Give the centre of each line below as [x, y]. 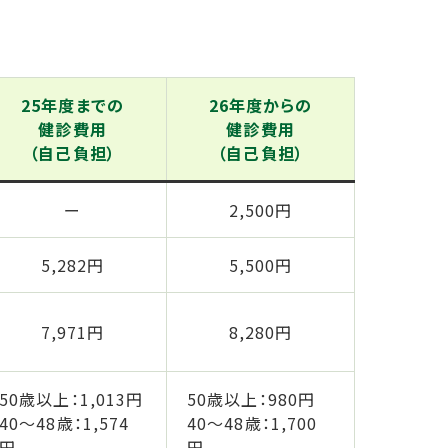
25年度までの [72, 105]
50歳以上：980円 [251, 399]
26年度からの [260, 105]
